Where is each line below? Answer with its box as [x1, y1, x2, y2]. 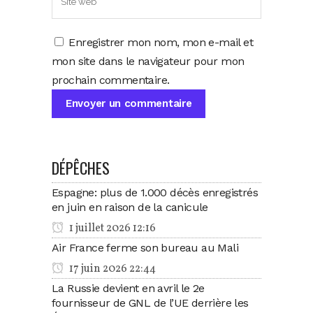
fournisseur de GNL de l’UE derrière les [52, 296, 249, 310]
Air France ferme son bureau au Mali [52, 241, 238, 255]
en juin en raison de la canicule [52, 201, 208, 214]
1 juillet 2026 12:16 [67, 221, 156, 237]
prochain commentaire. [52, 73, 170, 87]
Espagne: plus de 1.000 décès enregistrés [52, 186, 258, 200]
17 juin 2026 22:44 [67, 261, 156, 277]
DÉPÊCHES [52, 156, 110, 180]
